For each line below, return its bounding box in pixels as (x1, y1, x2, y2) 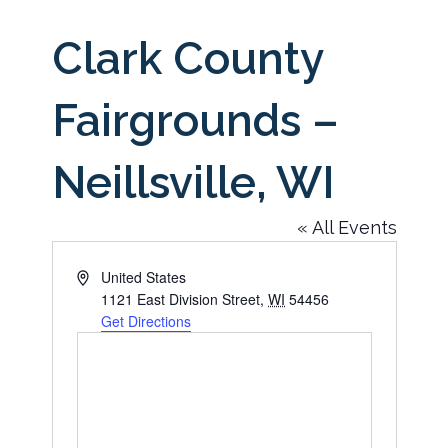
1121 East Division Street (101, 289, 261, 309)
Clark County (51, 33, 323, 84)
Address (75, 266, 128, 286)
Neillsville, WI (51, 157, 334, 208)
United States (101, 267, 187, 287)
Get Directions (101, 311, 192, 331)
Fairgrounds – (51, 95, 339, 146)
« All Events (296, 217, 397, 238)
